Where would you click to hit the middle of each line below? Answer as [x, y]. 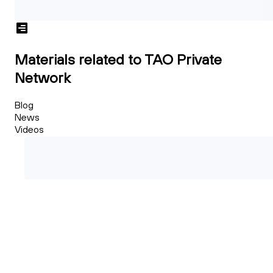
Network [43, 77]
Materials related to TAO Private [118, 59]
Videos [29, 129]
